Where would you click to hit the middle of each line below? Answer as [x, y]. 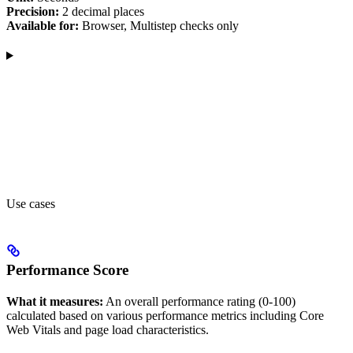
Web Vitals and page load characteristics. [108, 329]
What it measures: [55, 301]
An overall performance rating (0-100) [199, 301]
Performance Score [67, 269]
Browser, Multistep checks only [159, 25]
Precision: [33, 11]
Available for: [43, 25]
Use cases [31, 203]
